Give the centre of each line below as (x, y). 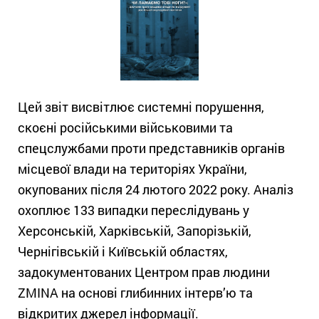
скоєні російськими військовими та (125, 127)
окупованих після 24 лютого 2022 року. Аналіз (156, 189)
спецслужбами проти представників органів (151, 148)
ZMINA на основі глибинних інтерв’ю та (135, 292)
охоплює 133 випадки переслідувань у (134, 210)
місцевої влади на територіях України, (132, 168)
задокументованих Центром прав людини (144, 272)
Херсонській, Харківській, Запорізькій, (135, 230)
